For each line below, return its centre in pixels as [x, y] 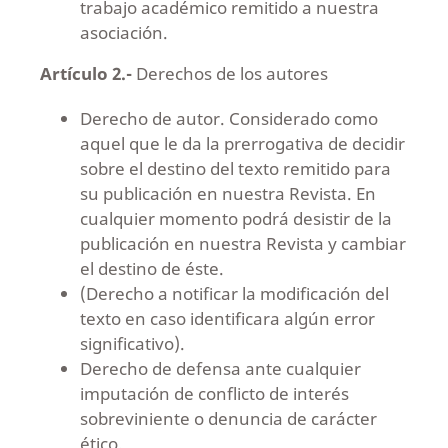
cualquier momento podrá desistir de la [235, 218]
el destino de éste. [151, 268]
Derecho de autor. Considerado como [228, 118]
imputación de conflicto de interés [214, 393]
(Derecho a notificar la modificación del [234, 293]
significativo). [132, 343]
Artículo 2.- [85, 73]
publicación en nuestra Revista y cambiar [242, 243]
